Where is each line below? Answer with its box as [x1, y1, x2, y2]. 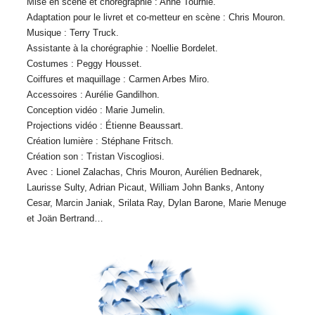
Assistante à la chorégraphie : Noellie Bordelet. [27, 43, 218, 53]
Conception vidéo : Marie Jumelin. [27, 105, 165, 115]
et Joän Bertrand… [27, 213, 103, 224]
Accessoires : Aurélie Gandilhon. [27, 89, 160, 100]
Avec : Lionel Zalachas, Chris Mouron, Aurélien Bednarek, [27, 167, 262, 177]
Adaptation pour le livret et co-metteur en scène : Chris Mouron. [27, 12, 285, 22]
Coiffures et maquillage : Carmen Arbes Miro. [27, 74, 210, 84]
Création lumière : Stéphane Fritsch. [27, 136, 174, 146]
